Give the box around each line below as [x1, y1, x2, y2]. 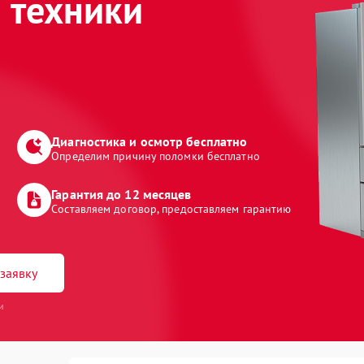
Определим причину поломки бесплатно [51, 149, 260, 163]
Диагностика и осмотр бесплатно [51, 133, 248, 149]
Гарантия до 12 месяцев [51, 186, 192, 202]
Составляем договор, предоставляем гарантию [51, 201, 292, 216]
